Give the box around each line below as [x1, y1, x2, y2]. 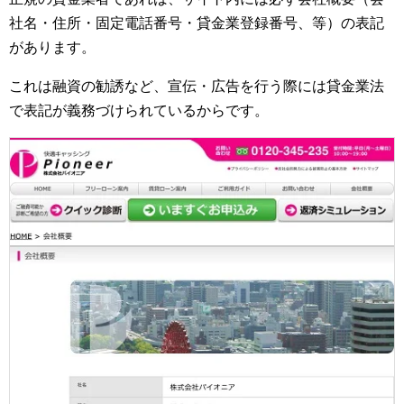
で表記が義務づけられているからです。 [9, 103, 269, 119]
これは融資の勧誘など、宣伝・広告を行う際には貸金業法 [9, 78, 384, 95]
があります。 [9, 40, 96, 56]
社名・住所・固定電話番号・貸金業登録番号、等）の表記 [9, 15, 384, 32]
